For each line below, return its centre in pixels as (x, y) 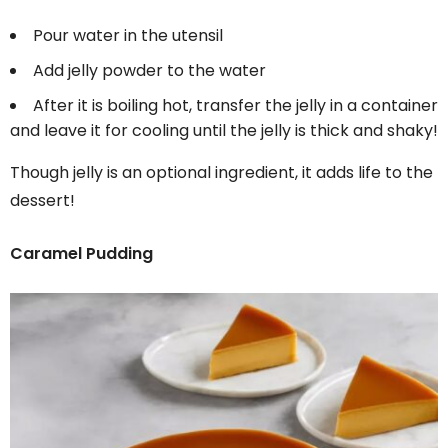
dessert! (42, 200)
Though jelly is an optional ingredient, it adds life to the (221, 172)
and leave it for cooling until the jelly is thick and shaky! (224, 130)
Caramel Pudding (81, 253)
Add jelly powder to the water (149, 70)
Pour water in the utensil (128, 35)
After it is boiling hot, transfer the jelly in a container (235, 105)
